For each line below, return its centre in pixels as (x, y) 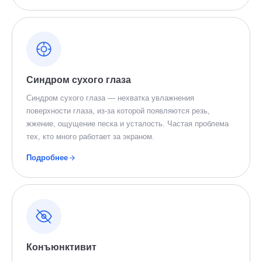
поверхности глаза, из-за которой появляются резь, (118, 111)
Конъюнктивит (61, 247)
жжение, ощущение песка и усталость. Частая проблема (127, 124)
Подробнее (47, 158)
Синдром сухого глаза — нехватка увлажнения (110, 98)
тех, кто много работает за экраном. (90, 137)
